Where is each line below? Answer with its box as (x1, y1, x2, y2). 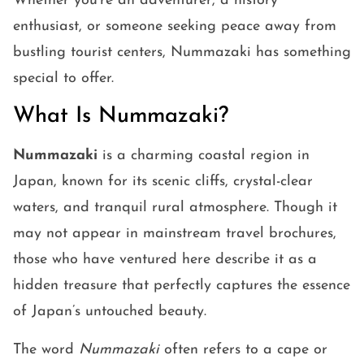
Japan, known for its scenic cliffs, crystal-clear (13, 174, 313, 190)
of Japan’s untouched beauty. (13, 304, 206, 320)
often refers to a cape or (159, 342, 327, 358)
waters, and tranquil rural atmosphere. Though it (13, 200, 337, 216)
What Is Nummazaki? (13, 106, 228, 128)
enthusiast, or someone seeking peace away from (13, 19, 336, 35)
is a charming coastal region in (97, 148, 310, 164)
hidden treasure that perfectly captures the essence (13, 278, 350, 294)
